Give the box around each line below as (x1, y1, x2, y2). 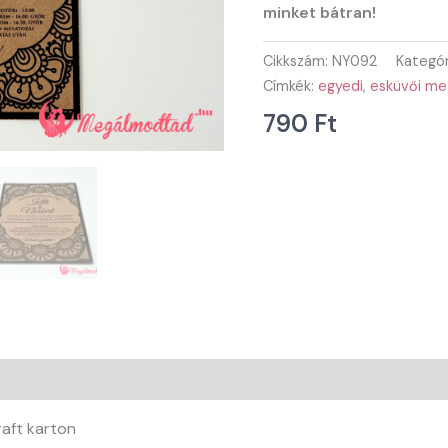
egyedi (318, 77, 364, 96)
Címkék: (263, 77, 319, 96)
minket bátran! (263, 2, 377, 24)
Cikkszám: (263, 52, 333, 71)
